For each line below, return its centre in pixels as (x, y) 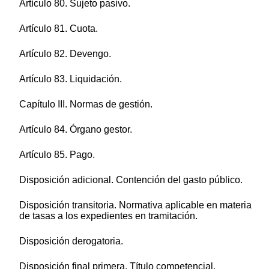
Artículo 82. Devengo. (65, 54)
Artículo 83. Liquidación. (71, 79)
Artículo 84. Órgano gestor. (76, 130)
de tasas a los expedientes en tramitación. (108, 216)
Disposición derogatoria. (71, 241)
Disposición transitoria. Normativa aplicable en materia (135, 205)
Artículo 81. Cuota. (59, 29)
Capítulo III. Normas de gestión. (86, 104)
